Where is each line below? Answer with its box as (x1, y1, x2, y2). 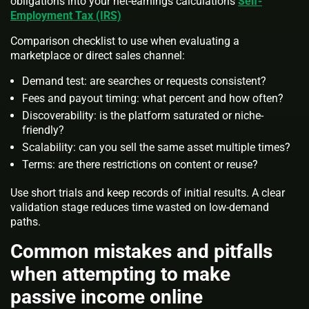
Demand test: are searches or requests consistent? (22, 74, 266, 88)
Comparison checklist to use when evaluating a (10, 34, 239, 48)
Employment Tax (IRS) (10, 9, 121, 23)
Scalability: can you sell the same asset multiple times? (22, 141, 290, 154)
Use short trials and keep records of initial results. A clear (10, 186, 285, 200)
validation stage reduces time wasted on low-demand (10, 201, 269, 215)
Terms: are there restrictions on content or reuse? (22, 158, 258, 172)
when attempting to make (10, 263, 230, 286)
